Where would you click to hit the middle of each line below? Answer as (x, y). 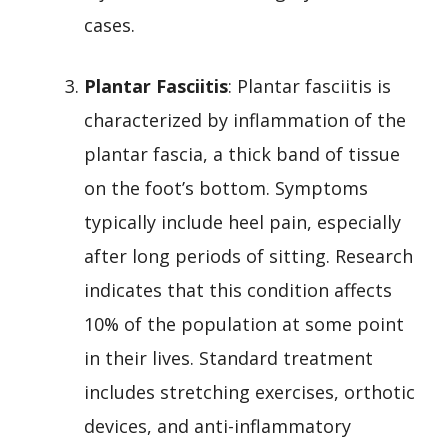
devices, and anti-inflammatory (217, 425)
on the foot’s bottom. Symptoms (226, 187)
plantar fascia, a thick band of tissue (242, 153)
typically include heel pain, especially (242, 221)
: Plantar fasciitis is (309, 85)
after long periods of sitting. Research (248, 255)
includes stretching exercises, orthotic (249, 391)
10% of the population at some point (244, 323)
